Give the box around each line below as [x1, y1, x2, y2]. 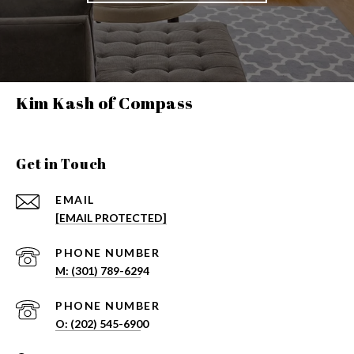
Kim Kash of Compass [16, 92, 194, 115]
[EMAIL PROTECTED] [55, 211, 167, 225]
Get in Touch [16, 154, 107, 174]
